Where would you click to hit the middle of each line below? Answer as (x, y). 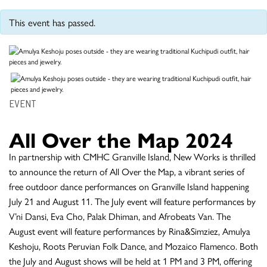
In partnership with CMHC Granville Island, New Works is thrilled (132, 157)
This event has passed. (52, 22)
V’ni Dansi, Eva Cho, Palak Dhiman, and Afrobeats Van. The (120, 216)
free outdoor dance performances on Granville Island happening (129, 187)
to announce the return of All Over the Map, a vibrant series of (127, 172)
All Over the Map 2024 (121, 139)
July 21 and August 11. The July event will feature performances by (132, 201)
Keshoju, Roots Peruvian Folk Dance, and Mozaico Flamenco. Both (133, 246)
